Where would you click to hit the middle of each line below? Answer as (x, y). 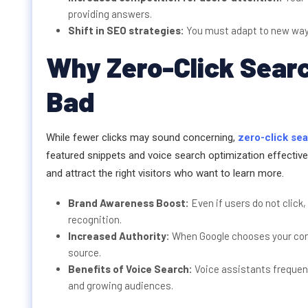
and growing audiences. (121, 286)
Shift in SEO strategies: (127, 31)
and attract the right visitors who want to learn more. (165, 174)
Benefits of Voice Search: (131, 269)
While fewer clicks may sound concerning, (142, 138)
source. (85, 253)
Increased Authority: (120, 236)
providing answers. (110, 14)
